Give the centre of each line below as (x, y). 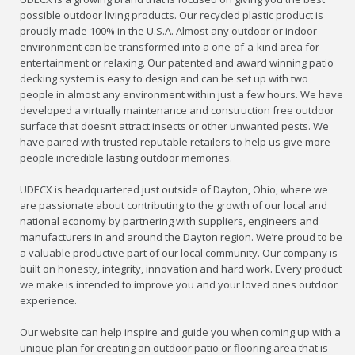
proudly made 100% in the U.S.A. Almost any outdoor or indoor (169, 31)
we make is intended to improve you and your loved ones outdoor (179, 285)
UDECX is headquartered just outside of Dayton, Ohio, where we (174, 190)
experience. (49, 301)
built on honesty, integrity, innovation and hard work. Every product (181, 269)
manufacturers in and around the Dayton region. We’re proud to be (181, 237)
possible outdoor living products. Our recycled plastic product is (172, 15)
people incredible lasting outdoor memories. (126, 158)
